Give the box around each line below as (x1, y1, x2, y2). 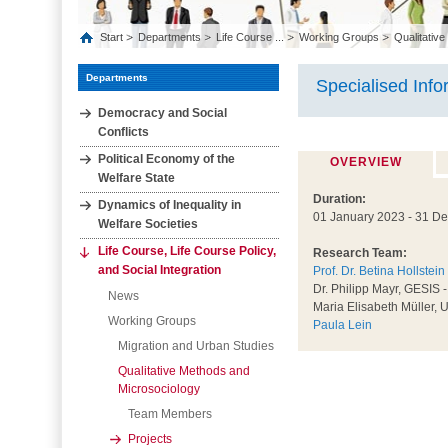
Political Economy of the (98, 152, 235, 166)
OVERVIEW (329, 155, 402, 169)
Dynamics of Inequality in (98, 198, 241, 212)
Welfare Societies (98, 217, 198, 231)
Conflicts (98, 125, 149, 139)
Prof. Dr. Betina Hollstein (313, 264, 445, 278)
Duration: (313, 192, 366, 206)
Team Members (128, 407, 212, 421)
